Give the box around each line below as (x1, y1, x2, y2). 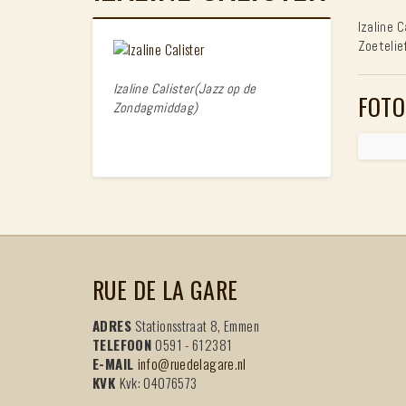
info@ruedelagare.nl (137, 353, 246, 373)
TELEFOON (92, 333, 156, 354)
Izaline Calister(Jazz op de (112, 80, 256, 97)
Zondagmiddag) (112, 99, 198, 116)
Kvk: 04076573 (119, 372, 198, 392)
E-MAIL (92, 353, 138, 373)
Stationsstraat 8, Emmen (135, 314, 259, 335)
